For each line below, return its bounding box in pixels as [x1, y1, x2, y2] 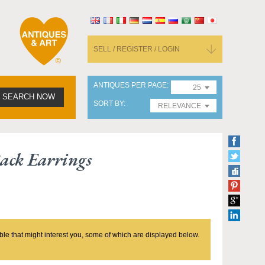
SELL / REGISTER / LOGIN [93, 45, 180, 53]
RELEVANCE [158, 102, 201, 110]
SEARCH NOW [2, 93, 55, 101]
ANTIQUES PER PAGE [93, 81, 167, 89]
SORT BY [93, 99, 124, 108]
